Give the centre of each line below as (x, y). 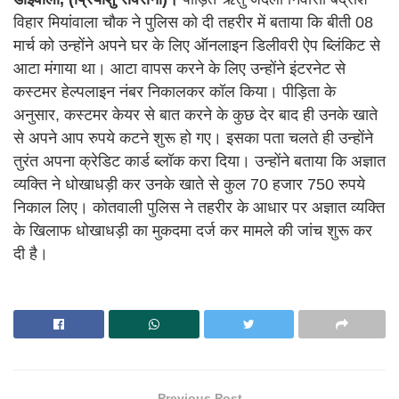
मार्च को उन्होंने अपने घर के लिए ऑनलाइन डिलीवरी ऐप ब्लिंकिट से (197, 46)
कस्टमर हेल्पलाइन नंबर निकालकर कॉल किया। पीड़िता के (175, 92)
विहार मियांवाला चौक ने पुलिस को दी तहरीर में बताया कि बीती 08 (193, 23)
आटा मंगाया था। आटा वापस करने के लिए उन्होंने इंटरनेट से (179, 69)
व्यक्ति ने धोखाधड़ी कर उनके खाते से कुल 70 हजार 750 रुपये (189, 185)
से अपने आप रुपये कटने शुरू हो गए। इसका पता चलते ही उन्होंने (193, 138)
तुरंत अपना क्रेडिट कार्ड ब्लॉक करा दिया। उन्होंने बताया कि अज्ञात (199, 162)
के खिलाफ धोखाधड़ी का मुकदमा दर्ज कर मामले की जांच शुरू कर (193, 231)
